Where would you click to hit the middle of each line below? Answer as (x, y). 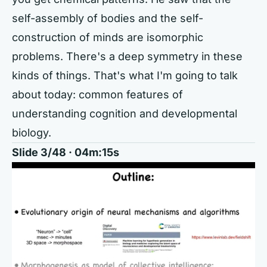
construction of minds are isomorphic (108, 37)
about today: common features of (97, 94)
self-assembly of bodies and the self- (108, 18)
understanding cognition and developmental (125, 113)
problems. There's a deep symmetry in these (127, 56)
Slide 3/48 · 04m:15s (66, 152)
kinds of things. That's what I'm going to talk (125, 75)
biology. (32, 132)
